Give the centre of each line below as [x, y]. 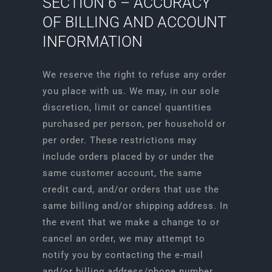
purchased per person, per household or [134, 124]
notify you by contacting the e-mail [123, 255]
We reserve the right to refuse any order [134, 75]
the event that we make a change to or [131, 222]
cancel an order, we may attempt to [124, 239]
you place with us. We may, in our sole [131, 91]
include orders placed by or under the [128, 157]
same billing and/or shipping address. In [135, 206]
